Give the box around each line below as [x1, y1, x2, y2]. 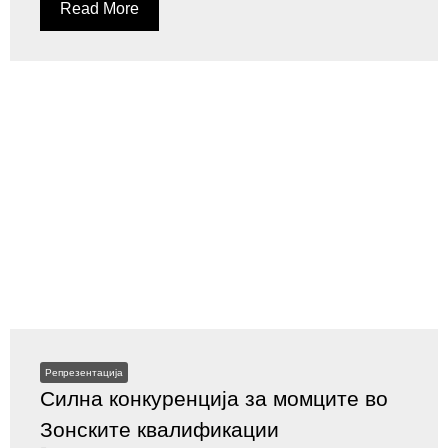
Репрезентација [45, 367, 123, 378]
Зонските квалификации [40, 418, 279, 441]
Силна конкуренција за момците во [40, 387, 388, 410]
